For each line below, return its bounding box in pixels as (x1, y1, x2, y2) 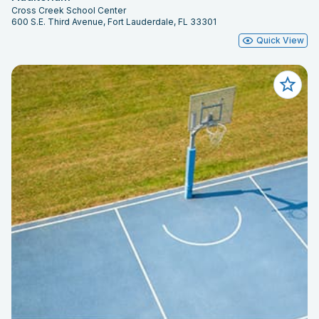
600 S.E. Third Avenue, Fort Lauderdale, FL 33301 (11, 16, 216, 28)
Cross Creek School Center (11, 5, 126, 16)
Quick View (256, 35, 304, 46)
